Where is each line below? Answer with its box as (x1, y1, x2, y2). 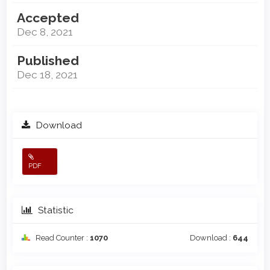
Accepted (17, 10, 79, 25)
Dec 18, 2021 (17, 67, 78, 81)
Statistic (36, 204, 74, 216)
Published (17, 52, 79, 68)
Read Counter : (34, 233, 90, 242)
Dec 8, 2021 (17, 25, 73, 38)
